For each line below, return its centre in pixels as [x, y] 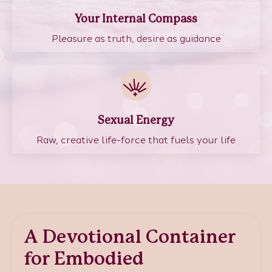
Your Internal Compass [136, 19]
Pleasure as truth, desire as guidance [136, 38]
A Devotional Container [130, 237]
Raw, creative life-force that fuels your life [136, 140]
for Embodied [84, 259]
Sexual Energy [136, 121]
